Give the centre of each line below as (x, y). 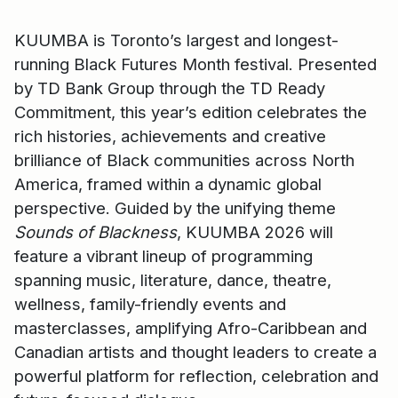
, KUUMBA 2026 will (255, 232)
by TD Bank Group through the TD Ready (170, 88)
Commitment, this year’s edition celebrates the (191, 112)
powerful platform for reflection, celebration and (196, 376)
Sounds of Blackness (96, 232)
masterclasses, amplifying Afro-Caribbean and (191, 328)
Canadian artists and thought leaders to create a (195, 352)
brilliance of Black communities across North (184, 160)
